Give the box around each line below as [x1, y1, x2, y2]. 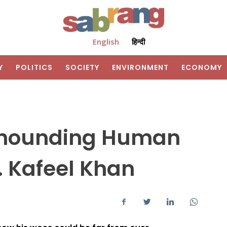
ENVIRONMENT [112, 62, 169, 73]
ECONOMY [181, 62, 222, 73]
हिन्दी [131, 36, 145, 47]
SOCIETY [65, 62, 99, 73]
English [92, 36, 119, 47]
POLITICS [16, 62, 53, 73]
